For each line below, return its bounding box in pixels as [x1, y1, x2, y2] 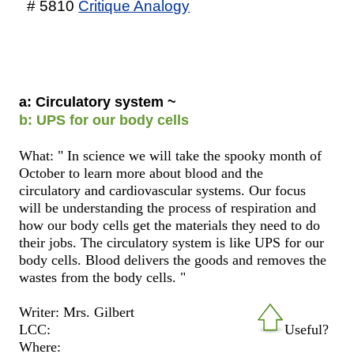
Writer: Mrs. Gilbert [19, 303, 135, 320]
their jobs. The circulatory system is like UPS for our [19, 234, 325, 250]
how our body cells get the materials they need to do [19, 217, 321, 233]
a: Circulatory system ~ [19, 93, 177, 110]
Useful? [284, 321, 329, 337]
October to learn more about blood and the [19, 164, 264, 181]
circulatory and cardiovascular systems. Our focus [19, 182, 307, 198]
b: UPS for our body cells [19, 111, 190, 128]
